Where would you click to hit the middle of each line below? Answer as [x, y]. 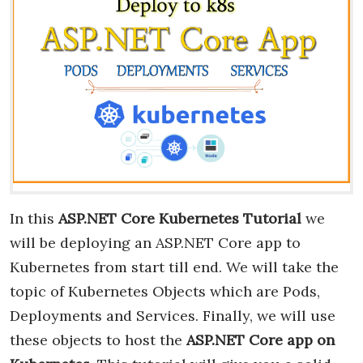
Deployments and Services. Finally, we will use [173, 315]
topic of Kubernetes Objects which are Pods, [165, 291]
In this [34, 218]
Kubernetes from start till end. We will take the [174, 267]
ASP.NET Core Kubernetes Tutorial [180, 218]
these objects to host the [98, 340]
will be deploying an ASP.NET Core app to [155, 242]
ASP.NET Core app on [261, 340]
